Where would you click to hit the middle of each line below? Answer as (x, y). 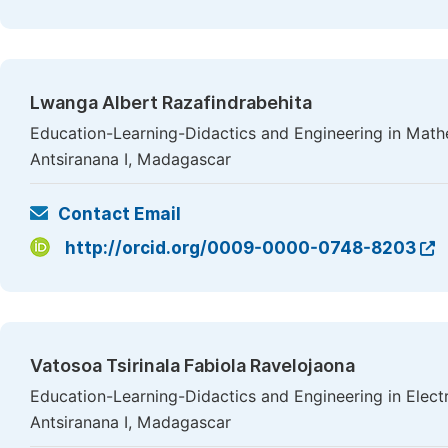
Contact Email (119, 214)
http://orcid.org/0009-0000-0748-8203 (240, 248)
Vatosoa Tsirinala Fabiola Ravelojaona (192, 365)
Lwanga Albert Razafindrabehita (171, 102)
